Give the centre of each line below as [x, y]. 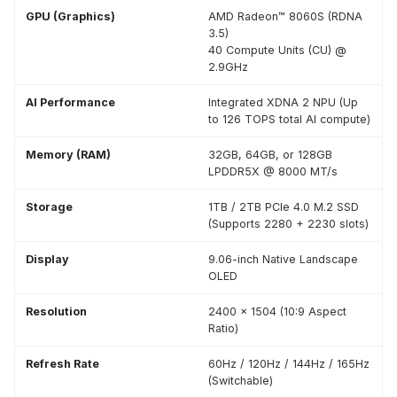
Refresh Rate [62, 364]
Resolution [56, 311]
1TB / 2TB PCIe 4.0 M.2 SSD [284, 207]
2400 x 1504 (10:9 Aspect [277, 311]
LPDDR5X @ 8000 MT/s [273, 171]
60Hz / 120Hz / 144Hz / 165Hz [289, 364]
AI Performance [70, 102]
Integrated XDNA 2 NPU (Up [283, 102]
